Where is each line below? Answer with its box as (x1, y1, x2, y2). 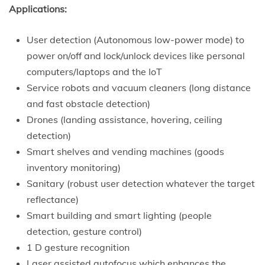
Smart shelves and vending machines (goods (27, 145, 224, 157)
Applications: (9, 2, 67, 15)
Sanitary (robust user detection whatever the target (27, 177, 255, 189)
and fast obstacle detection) (27, 97, 150, 109)
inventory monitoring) (27, 161, 121, 173)
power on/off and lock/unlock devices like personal (27, 49, 245, 62)
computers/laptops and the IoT (27, 65, 162, 77)
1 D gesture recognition (27, 241, 130, 253)
